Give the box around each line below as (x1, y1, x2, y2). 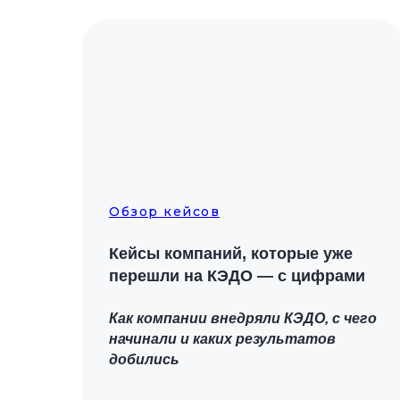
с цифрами (273, 267, 365, 285)
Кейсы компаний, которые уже (109, 245, 353, 262)
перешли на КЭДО (109, 267, 257, 285)
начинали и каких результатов (109, 331, 336, 346)
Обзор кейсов (109, 204, 220, 220)
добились (109, 352, 179, 367)
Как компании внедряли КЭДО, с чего (109, 311, 377, 326)
